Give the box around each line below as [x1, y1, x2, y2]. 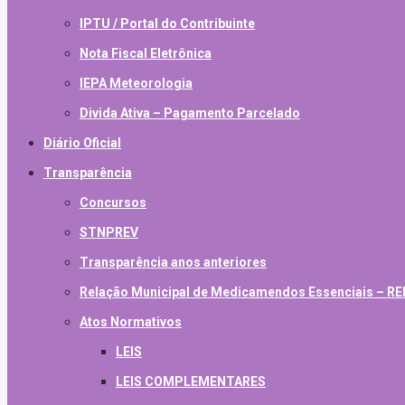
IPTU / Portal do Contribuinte [80, 16, 255, 32]
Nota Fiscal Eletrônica [80, 46, 212, 61]
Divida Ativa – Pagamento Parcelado [80, 106, 300, 121]
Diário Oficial [43, 136, 121, 151]
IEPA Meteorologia [80, 76, 193, 91]
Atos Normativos [80, 315, 182, 330]
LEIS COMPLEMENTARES [116, 374, 266, 390]
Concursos [80, 195, 146, 211]
